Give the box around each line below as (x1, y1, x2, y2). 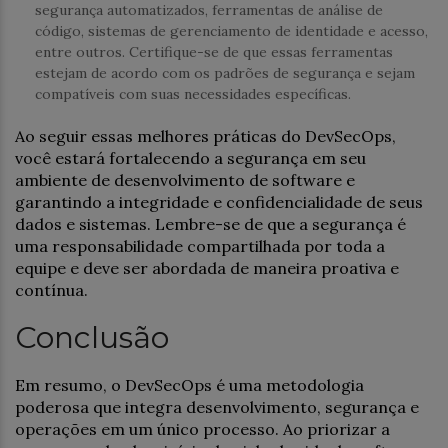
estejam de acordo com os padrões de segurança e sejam (35, 63, 415, 82)
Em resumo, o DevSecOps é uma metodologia (15, 374, 364, 395)
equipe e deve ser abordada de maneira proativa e (15, 257, 399, 278)
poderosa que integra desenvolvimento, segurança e (15, 396, 419, 417)
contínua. (15, 279, 88, 300)
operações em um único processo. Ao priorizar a (15, 418, 390, 439)
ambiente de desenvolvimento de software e (15, 169, 355, 190)
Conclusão (15, 318, 169, 356)
